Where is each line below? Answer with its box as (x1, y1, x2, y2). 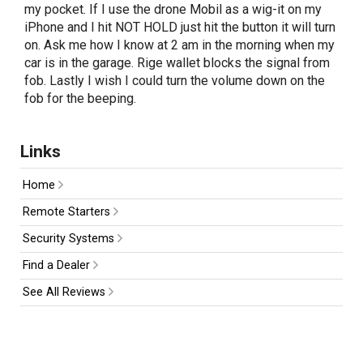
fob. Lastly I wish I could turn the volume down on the (24, 72, 325, 88)
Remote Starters (22, 205, 113, 220)
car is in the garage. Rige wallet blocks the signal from (24, 54, 330, 70)
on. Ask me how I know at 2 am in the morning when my (24, 36, 335, 53)
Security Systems (22, 232, 117, 246)
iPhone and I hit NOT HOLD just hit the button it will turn (24, 19, 335, 35)
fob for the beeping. (24, 90, 136, 106)
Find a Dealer (22, 258, 93, 273)
